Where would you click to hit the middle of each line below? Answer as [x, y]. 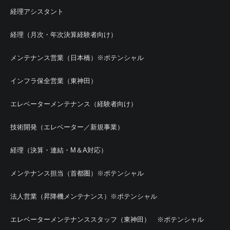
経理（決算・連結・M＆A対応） [59, 150]
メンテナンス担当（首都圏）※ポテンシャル [77, 173]
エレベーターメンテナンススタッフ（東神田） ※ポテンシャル [107, 219]
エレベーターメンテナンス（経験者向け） [74, 104]
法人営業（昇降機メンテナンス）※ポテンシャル [84, 196]
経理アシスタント [37, 12]
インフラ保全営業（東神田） [54, 81]
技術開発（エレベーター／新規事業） [67, 127]
